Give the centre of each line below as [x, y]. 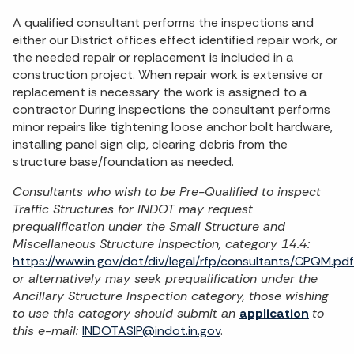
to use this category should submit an [126, 314]
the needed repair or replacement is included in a [153, 58]
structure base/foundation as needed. [123, 162]
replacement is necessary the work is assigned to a [160, 92]
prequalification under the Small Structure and [149, 227]
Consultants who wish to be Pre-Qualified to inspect [167, 192]
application [274, 314]
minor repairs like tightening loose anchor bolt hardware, [173, 127]
